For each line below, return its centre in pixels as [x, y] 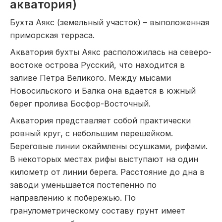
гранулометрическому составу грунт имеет [98, 211]
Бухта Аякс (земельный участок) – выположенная [110, 22]
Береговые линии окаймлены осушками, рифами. [109, 146]
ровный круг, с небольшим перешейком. [91, 133]
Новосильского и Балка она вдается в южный [103, 91]
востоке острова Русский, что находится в [97, 65]
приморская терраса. [52, 35]
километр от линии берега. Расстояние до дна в [107, 172]
